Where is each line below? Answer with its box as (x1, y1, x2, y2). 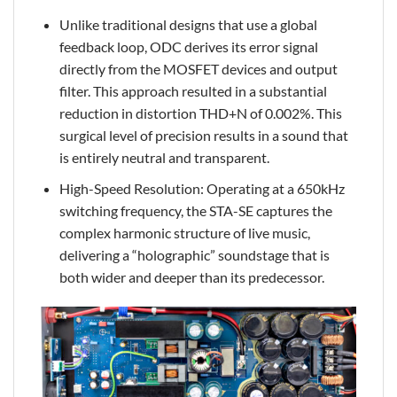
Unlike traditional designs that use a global (58, 16, 317, 34)
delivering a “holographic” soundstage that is (58, 245, 330, 263)
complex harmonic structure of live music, (58, 223, 310, 241)
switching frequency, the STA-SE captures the (58, 201, 332, 219)
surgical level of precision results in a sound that (58, 127, 348, 144)
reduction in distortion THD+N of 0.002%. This (58, 105, 342, 122)
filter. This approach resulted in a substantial (58, 82, 327, 100)
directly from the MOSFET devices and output (58, 60, 338, 78)
